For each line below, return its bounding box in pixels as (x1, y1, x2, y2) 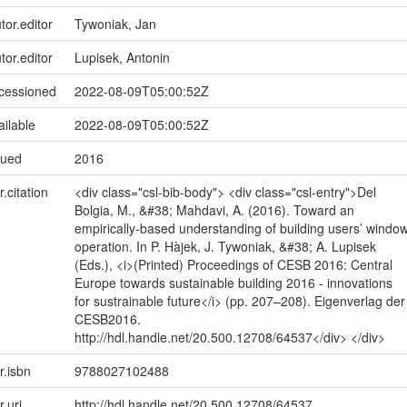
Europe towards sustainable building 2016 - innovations (74, 273, 392, 293)
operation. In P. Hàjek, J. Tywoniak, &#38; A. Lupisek (74, 237, 376, 256)
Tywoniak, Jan (74, 15, 156, 34)
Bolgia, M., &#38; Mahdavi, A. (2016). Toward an (74, 201, 354, 220)
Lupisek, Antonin (74, 48, 170, 67)
